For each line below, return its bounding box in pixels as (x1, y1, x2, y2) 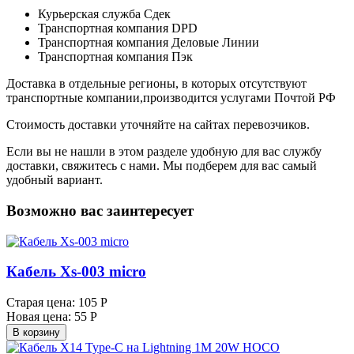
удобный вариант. (6, 173, 103, 187)
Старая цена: (6, 296, 75, 310)
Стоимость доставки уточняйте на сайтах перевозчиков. (6, 118, 310, 132)
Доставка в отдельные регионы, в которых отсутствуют (6, 77, 307, 91)
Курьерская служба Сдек (38, 7, 171, 21)
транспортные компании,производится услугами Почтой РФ (6, 91, 336, 105)
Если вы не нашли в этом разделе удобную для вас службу (6, 145, 322, 159)
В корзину (13, 326, 60, 339)
